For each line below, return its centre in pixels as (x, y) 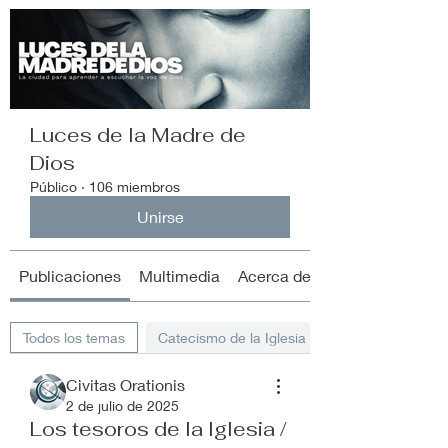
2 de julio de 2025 (122, 405)
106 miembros (134, 186)
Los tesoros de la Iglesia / (158, 429)
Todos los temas (74, 337)
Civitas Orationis (125, 384)
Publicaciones (70, 275)
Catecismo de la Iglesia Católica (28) (274, 337)
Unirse (160, 216)
